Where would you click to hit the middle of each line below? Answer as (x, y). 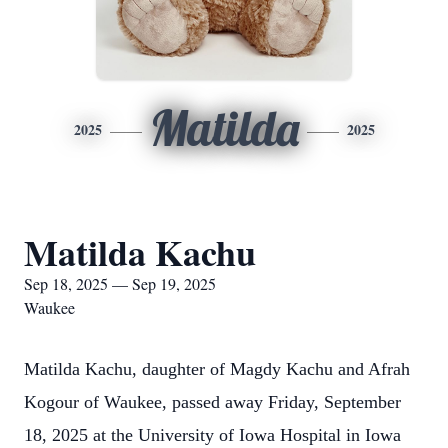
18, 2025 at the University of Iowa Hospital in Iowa (212, 435)
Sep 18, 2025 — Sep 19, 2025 (120, 283)
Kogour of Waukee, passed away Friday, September (212, 402)
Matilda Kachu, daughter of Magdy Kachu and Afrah (217, 369)
